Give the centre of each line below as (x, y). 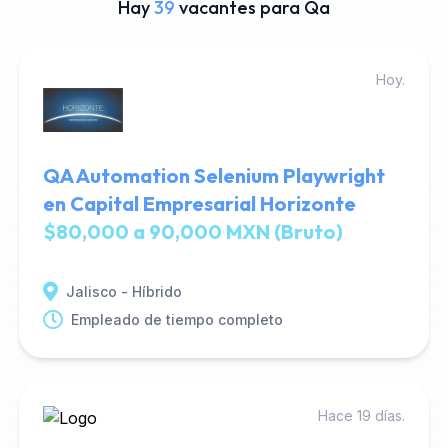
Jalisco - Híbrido (123, 291)
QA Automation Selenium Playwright (213, 175)
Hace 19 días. (362, 415)
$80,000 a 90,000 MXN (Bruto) (192, 231)
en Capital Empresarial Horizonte (199, 203)
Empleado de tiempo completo (176, 319)
